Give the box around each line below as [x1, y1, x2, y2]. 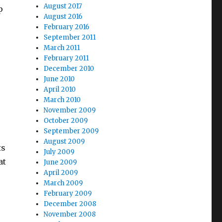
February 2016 [44, 23, 90, 31]
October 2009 [44, 116, 88, 125]
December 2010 [44, 64, 95, 73]
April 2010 [44, 85, 76, 94]
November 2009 [44, 106, 96, 114]
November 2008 [44, 210, 96, 219]
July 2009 [44, 148, 75, 156]
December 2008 [44, 200, 97, 208]
